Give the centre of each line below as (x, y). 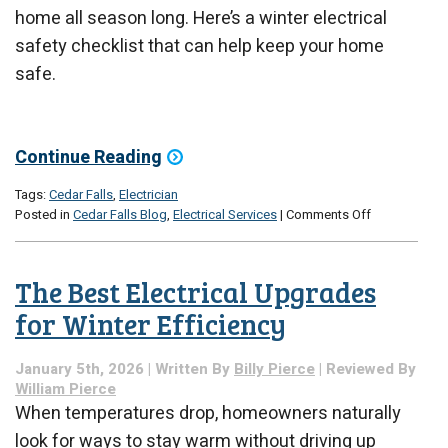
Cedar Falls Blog (120, 214)
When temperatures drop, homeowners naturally (208, 413)
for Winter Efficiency (150, 324)
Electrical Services (225, 214)
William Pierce (65, 388)
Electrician (148, 194)
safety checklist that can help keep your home (199, 47)
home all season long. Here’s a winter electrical (201, 19)
